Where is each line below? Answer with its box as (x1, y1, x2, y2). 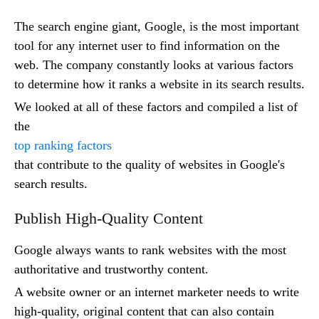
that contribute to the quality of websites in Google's (14, 157, 285, 172)
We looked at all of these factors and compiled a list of (14, 100, 298, 115)
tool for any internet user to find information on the (14, 38, 280, 53)
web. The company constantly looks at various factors (14, 58, 293, 73)
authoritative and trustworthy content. (14, 262, 209, 277)
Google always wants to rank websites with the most (14, 243, 286, 258)
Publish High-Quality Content (14, 209, 203, 228)
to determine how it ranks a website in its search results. (14, 77, 305, 92)
